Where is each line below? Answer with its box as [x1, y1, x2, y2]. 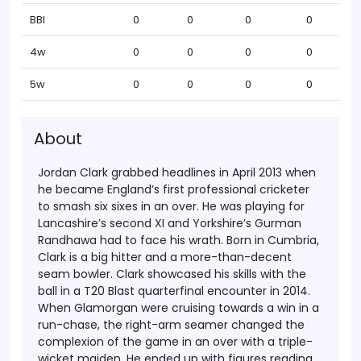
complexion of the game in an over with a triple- [38, 334, 313, 350]
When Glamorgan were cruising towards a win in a [38, 300, 319, 316]
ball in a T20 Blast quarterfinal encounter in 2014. [38, 283, 310, 299]
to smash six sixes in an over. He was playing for [38, 198, 305, 214]
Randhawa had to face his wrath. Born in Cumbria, [38, 232, 319, 248]
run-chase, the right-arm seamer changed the [38, 317, 305, 333]
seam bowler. [38, 266, 113, 282]
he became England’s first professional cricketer [38, 181, 309, 197]
